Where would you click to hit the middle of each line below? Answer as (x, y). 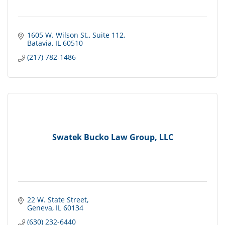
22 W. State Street (57, 200)
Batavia (39, 43)
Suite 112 (108, 35)
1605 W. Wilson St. (58, 35)
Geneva (39, 208)
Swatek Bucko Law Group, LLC (113, 137)
